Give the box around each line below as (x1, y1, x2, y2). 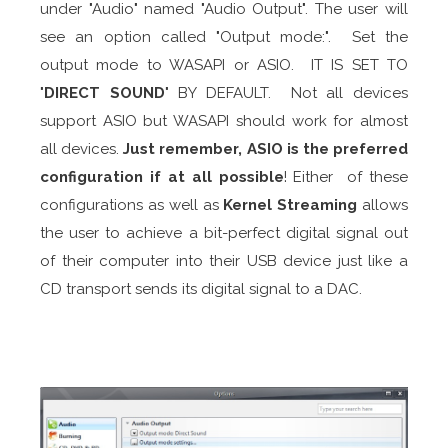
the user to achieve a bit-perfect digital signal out (40, 223, 408, 242)
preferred (333, 139, 409, 158)
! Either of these (283, 167, 408, 186)
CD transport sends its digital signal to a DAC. (40, 279, 408, 298)
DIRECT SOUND (44, 83, 165, 102)
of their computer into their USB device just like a (40, 251, 408, 270)
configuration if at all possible (40, 167, 284, 186)
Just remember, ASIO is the (123, 139, 329, 158)
